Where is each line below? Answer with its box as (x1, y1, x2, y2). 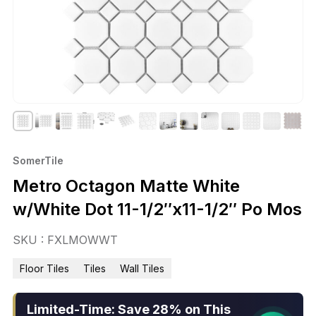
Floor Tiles (20, 262, 69, 275)
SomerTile (13, 154, 63, 167)
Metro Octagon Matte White (13, 176, 240, 197)
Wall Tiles (120, 262, 164, 275)
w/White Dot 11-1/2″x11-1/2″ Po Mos (13, 199, 302, 220)
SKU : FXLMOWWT (13, 233, 118, 248)
